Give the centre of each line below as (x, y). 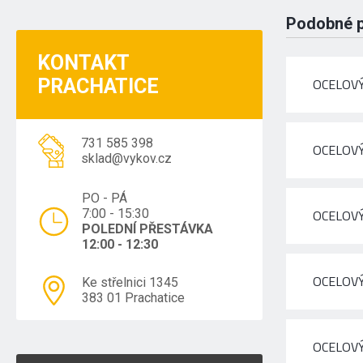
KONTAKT (84, 63)
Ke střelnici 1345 (130, 282)
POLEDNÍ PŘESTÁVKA (148, 229)
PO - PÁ (105, 198)
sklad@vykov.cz (127, 158)
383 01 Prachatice (134, 298)
